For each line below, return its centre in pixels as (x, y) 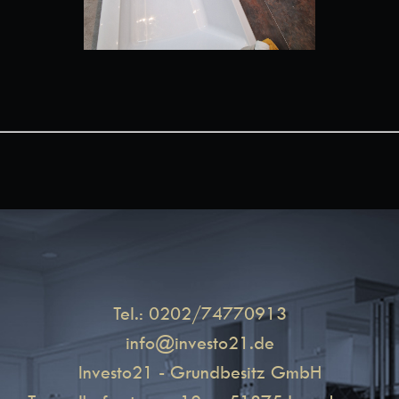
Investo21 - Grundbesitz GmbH (199, 372)
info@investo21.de (199, 343)
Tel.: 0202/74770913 (199, 313)
